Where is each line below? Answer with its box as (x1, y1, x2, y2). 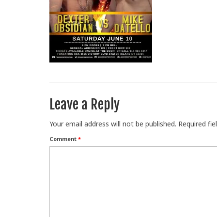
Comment (49, 135, 78, 143)
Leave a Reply (49, 96, 120, 113)
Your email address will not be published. (49, 119, 176, 129)
